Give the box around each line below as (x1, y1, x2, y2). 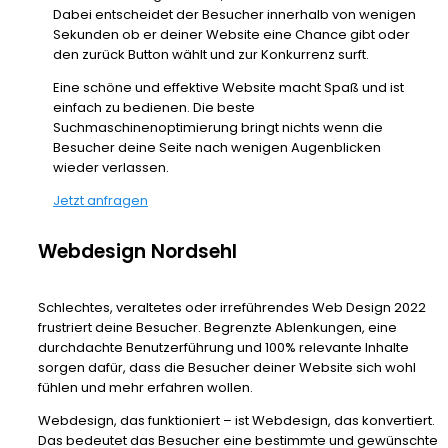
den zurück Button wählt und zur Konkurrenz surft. (53, 45, 369, 65)
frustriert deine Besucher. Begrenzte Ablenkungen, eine (38, 318, 397, 338)
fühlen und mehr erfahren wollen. (38, 378, 253, 398)
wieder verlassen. (53, 158, 169, 178)
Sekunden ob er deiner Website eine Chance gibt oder (53, 25, 410, 45)
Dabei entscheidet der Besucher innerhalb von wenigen (53, 5, 416, 25)
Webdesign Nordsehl (38, 238, 237, 266)
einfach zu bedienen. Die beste (53, 98, 255, 118)
